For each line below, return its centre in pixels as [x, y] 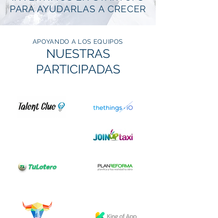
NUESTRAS [78, 54]
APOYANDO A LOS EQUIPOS [78, 42]
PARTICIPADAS [78, 69]
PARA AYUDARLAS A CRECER [78, 9]
